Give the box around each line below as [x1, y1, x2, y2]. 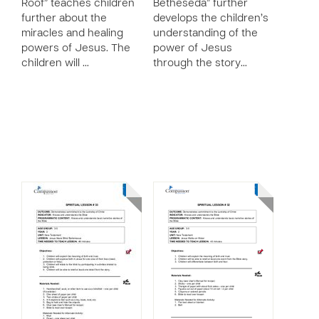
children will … [21, 58, 89, 68]
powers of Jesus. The [21, 43, 130, 53]
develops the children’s [153, 14, 268, 23]
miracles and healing [21, 28, 123, 38]
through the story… [153, 58, 247, 68]
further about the [21, 14, 107, 23]
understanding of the [153, 28, 258, 38]
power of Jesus [153, 43, 232, 53]
